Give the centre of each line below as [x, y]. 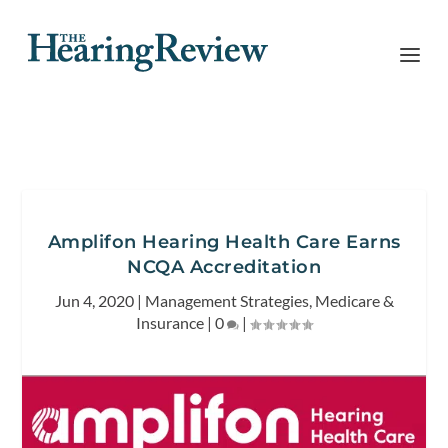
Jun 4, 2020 [94, 300]
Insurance [170, 322]
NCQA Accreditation [224, 267]
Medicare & [354, 300]
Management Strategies [226, 300]
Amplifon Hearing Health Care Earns [224, 242]
